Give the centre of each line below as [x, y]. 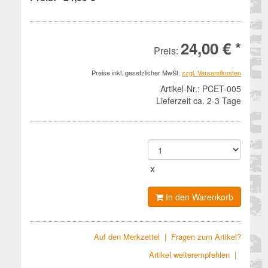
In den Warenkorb [198, 197]
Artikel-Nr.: [180, 89]
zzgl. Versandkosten [211, 72]
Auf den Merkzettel [127, 237]
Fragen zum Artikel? [206, 237]
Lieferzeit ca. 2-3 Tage [199, 100]
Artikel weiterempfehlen [189, 255]
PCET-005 [220, 89]
